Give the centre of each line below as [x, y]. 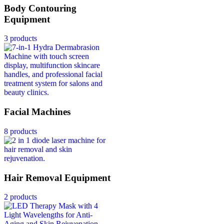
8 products [20, 131]
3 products [20, 38]
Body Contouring [40, 8]
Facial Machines [37, 112]
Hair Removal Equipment [57, 177]
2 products [20, 197]
